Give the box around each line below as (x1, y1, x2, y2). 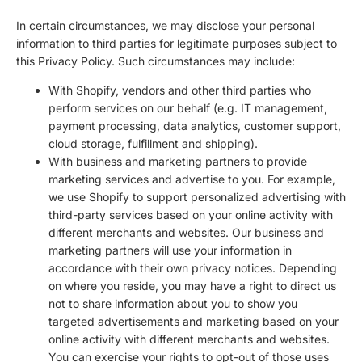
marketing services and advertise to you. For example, (48, 171, 335, 186)
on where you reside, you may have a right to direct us (48, 278, 336, 293)
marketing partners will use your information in (48, 242, 292, 257)
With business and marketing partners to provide (48, 154, 307, 168)
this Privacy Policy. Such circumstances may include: (16, 53, 295, 68)
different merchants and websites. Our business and (48, 225, 324, 239)
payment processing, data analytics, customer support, (48, 118, 341, 133)
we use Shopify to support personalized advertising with (48, 189, 346, 204)
